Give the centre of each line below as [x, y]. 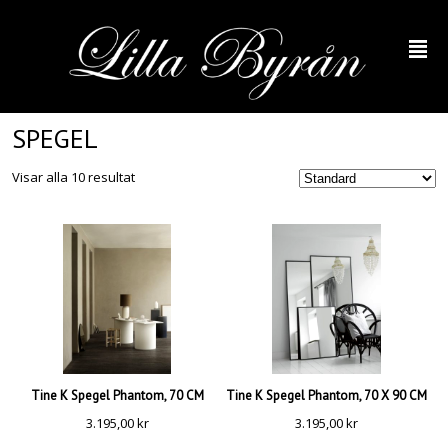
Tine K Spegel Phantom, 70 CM [117, 395]
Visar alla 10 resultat [74, 176]
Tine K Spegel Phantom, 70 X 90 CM [326, 395]
